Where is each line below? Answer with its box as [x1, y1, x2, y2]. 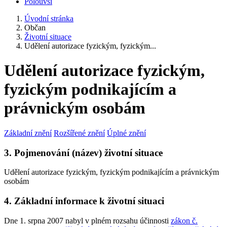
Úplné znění [107, 128, 146, 137]
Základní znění [4, 128, 52, 137]
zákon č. [171, 216, 198, 225]
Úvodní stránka [24, 14, 73, 23]
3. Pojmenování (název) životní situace [4, 147, 163, 158]
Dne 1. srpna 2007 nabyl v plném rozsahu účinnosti [4, 216, 171, 225]
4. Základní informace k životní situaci [4, 196, 164, 207]
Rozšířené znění [54, 128, 105, 137]
